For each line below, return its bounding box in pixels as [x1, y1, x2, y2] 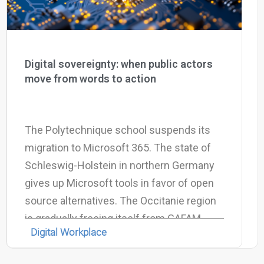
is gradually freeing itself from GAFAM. [25, 212, 203, 225]
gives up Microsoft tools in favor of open [25, 176, 214, 189]
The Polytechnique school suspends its [25, 123, 210, 136]
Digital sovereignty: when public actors [25, 57, 213, 70]
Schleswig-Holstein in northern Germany [25, 159, 214, 171]
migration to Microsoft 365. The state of [25, 141, 211, 154]
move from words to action [25, 72, 156, 85]
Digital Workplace [31, 225, 107, 239]
